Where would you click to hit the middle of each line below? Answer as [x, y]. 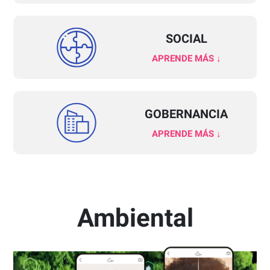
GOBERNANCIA [186, 114]
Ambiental [135, 218]
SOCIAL [186, 38]
